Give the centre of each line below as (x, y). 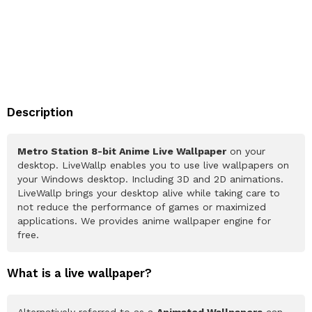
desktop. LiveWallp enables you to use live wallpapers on (153, 165)
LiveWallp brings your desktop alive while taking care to (149, 193)
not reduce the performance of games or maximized (142, 207)
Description (40, 112)
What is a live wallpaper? (79, 273)
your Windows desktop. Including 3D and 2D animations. (150, 179)
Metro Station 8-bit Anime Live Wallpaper (122, 151)
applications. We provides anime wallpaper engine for (144, 221)
